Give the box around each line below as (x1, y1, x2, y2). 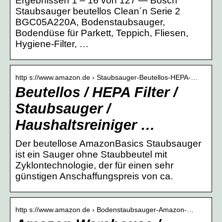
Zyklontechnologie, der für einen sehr (15, 160, 173, 170)
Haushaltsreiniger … (15, 116, 155, 133)
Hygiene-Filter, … (15, 38, 89, 49)
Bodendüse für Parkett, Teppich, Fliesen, (15, 27, 188, 38)
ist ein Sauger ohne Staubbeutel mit (15, 149, 167, 160)
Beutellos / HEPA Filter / (15, 84, 177, 100)
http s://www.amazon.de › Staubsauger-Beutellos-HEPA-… (15, 73, 198, 81)
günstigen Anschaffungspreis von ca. (15, 170, 173, 181)
